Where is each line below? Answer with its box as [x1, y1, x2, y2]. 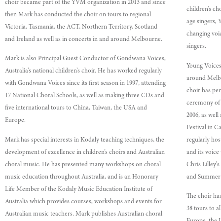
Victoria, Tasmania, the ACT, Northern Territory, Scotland [4, 24, 157, 31]
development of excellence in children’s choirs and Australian [4, 149, 165, 156]
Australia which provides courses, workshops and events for [4, 198, 162, 205]
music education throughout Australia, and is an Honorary [4, 174, 158, 181]
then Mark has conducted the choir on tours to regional [4, 11, 151, 18]
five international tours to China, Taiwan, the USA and [4, 105, 147, 112]
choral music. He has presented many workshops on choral [4, 161, 161, 168]
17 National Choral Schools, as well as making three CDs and [4, 93, 164, 100]
